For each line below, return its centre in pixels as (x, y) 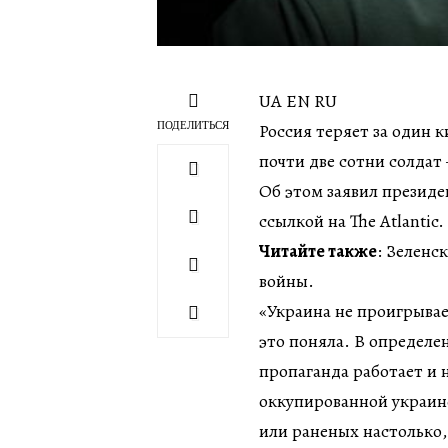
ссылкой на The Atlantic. (351, 221)
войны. (286, 281)
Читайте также (318, 251)
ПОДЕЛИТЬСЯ (193, 124)
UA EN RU (298, 101)
